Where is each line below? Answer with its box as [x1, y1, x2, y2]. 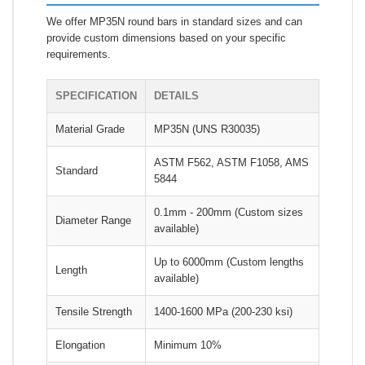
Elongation [55, 338, 105, 351]
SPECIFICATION [55, 89, 137, 102]
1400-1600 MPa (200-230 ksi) [154, 305, 292, 318]
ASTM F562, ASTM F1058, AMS [154, 156, 309, 169]
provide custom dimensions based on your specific [46, 31, 286, 44]
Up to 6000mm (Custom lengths [154, 255, 304, 268]
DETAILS [154, 89, 199, 102]
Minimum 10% [154, 338, 222, 351]
